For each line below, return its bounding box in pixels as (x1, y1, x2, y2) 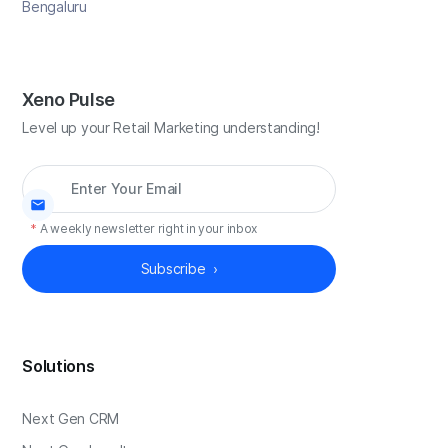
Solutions (22, 356, 95, 376)
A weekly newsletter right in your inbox (39, 220, 258, 236)
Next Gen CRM (22, 410, 121, 427)
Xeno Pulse (22, 88, 115, 110)
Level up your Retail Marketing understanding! (22, 119, 320, 136)
